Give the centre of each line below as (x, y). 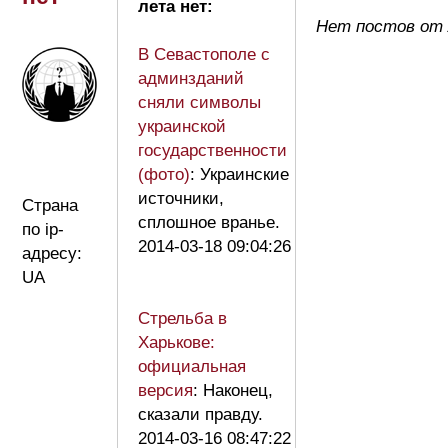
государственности (212, 150)
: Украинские (239, 174)
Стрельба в (182, 318)
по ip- (43, 229)
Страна (50, 205)
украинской (182, 126)
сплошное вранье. (209, 222)
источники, (181, 198)
